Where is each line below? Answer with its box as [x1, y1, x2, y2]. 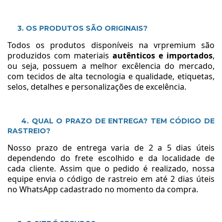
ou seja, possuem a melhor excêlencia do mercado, [7, 60, 215, 71]
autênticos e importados [112, 50, 213, 61]
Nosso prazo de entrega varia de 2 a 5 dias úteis [7, 142, 215, 153]
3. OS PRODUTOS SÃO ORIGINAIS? [17, 23, 148, 33]
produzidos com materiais [7, 50, 112, 61]
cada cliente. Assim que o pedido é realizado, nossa [7, 163, 215, 174]
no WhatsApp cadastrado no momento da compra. [7, 183, 198, 195]
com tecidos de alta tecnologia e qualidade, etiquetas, [7, 70, 215, 82]
